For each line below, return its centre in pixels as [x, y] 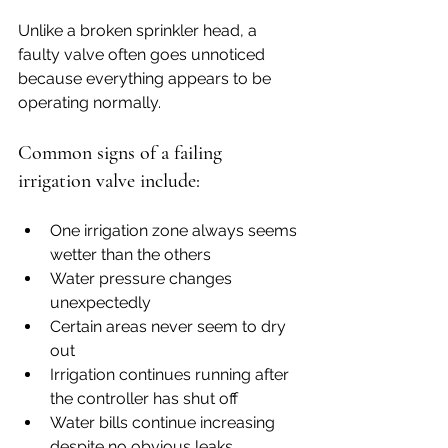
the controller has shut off [144, 399]
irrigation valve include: [109, 181]
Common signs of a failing [122, 153]
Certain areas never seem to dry [170, 327]
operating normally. [89, 103]
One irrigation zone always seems [175, 231]
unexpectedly [100, 303]
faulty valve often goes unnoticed [143, 55]
